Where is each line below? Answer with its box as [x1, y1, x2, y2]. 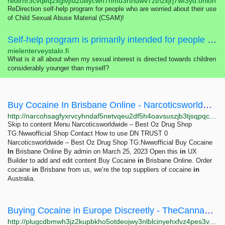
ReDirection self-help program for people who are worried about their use [8, 5, 216, 13]
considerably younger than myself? [8, 64, 109, 72]
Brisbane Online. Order [144, 157, 212, 164]
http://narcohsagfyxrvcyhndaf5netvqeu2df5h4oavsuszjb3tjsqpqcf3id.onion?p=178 [209, 112, 216, 120]
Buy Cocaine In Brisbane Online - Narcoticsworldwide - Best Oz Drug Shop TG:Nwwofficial [203, 100, 212, 110]
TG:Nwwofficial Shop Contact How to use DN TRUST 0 [8, 130, 168, 137]
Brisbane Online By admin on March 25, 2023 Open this [14, 148, 180, 155]
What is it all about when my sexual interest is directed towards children [8, 55, 216, 63]
